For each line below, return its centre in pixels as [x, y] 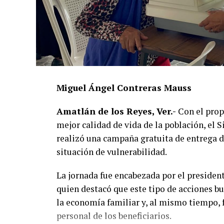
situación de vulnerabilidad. [112, 152]
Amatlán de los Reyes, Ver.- [116, 111]
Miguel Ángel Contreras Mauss [124, 88]
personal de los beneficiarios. [114, 216]
